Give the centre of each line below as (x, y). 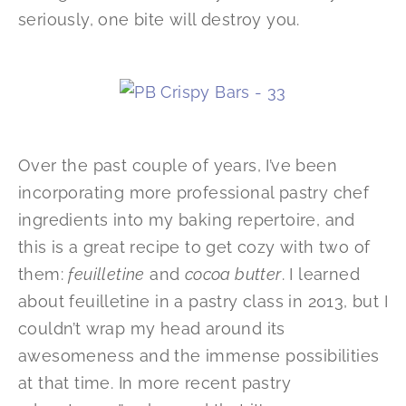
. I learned (321, 274)
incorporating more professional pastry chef (194, 192)
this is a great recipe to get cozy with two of (194, 246)
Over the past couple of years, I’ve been (178, 165)
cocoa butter (233, 274)
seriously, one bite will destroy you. (159, 20)
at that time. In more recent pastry (155, 382)
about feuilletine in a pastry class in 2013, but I (203, 301)
